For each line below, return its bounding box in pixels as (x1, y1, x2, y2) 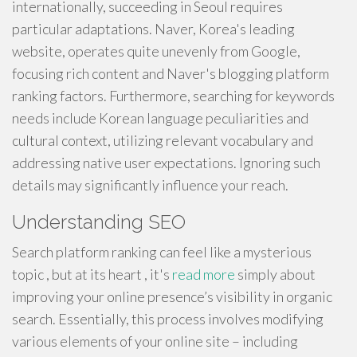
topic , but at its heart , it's (12, 265, 172, 283)
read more (172, 265, 235, 283)
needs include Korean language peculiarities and (12, 109, 308, 127)
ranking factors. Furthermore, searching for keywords (12, 87, 335, 104)
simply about (235, 265, 316, 283)
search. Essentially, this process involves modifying (12, 310, 324, 328)
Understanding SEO (12, 210, 186, 233)
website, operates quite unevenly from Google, (12, 42, 300, 60)
